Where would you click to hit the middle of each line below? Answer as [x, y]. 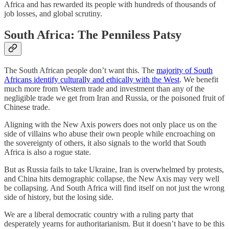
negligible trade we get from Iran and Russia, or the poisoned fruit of [114, 98]
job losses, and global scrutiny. [53, 13]
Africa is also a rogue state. [48, 152]
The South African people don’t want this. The [80, 71]
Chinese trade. [27, 107]
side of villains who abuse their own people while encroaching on [110, 134]
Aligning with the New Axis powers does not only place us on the [110, 125]
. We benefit [199, 80]
